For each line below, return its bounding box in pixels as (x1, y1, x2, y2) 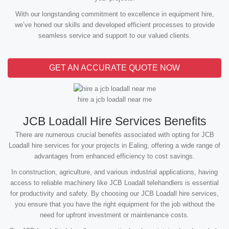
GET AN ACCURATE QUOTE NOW (49, 63, 180, 72)
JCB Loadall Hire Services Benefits (22, 114, 207, 128)
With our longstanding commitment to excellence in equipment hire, (15, 10, 214, 18)
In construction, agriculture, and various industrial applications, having (11, 168, 218, 176)
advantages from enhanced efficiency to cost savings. (34, 152, 195, 161)
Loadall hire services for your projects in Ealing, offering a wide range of (9, 142, 220, 150)
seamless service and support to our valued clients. (38, 32, 191, 39)
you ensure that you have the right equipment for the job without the (14, 200, 215, 209)
